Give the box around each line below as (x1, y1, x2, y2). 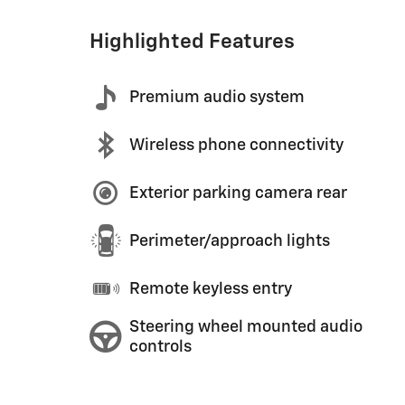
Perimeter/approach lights (129, 232, 330, 250)
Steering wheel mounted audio (129, 318, 363, 335)
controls (129, 338, 192, 355)
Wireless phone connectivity (129, 137, 344, 154)
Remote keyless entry (129, 280, 292, 297)
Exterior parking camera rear (129, 184, 347, 202)
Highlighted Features (89, 32, 295, 52)
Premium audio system (129, 89, 305, 106)
